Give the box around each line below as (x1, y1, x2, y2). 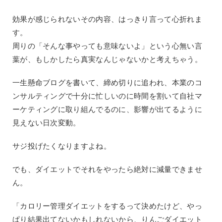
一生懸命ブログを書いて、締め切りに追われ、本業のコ (12, 78, 202, 88)
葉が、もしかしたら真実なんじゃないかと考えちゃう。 (12, 55, 202, 64)
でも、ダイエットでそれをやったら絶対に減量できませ (12, 165, 202, 174)
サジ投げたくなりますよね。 (12, 141, 111, 151)
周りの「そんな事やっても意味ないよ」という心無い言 (12, 41, 202, 51)
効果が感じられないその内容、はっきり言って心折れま (12, 14, 202, 24)
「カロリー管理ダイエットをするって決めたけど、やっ (12, 201, 202, 211)
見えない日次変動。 (12, 118, 81, 128)
